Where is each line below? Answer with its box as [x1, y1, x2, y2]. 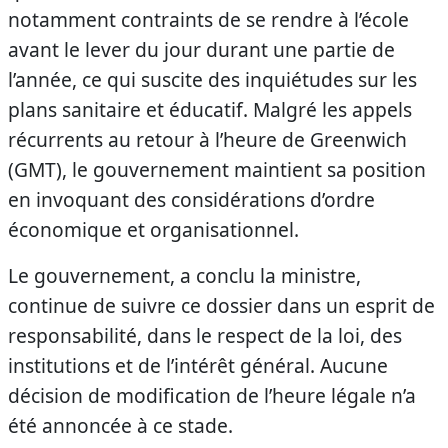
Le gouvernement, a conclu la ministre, [8, 262, 361, 289]
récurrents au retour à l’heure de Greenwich [8, 126, 407, 153]
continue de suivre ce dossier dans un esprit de [8, 292, 435, 319]
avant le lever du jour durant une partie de [8, 36, 395, 63]
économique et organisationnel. [8, 216, 299, 243]
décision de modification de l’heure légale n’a [8, 382, 416, 409]
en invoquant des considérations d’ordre [8, 186, 375, 213]
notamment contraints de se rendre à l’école [8, 6, 409, 33]
